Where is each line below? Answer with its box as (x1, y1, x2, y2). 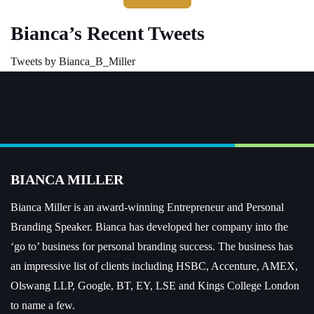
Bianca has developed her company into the (93, 221, 288, 233)
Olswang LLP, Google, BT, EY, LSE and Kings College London (11, 280, 299, 292)
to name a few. (11, 299, 75, 311)
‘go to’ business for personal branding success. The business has (11, 240, 293, 252)
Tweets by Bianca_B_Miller (11, 55, 135, 67)
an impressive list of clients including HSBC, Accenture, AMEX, (11, 260, 298, 272)
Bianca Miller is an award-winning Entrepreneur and (11, 201, 246, 213)
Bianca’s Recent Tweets (11, 22, 205, 44)
